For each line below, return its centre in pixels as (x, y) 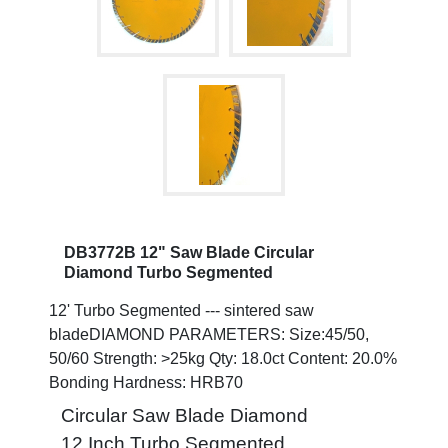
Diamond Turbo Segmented (168, 272)
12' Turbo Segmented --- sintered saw (181, 310)
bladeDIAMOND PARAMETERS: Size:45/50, (209, 334)
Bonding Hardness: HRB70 (146, 382)
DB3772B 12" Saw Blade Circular (189, 252)
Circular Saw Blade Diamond (184, 415)
